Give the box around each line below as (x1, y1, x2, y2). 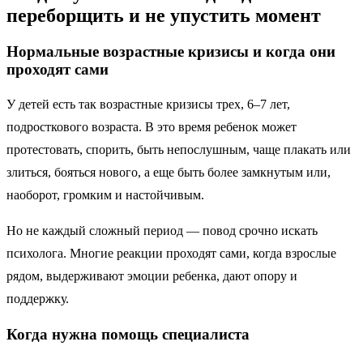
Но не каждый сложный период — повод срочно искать (6, 224, 318, 238)
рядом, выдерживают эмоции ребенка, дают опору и (6, 269, 297, 284)
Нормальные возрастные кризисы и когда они (6, 42, 335, 60)
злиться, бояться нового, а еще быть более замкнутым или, (6, 165, 331, 180)
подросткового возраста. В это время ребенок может (6, 120, 297, 135)
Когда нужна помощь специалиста (6, 326, 250, 344)
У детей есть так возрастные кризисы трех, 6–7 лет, (6, 97, 290, 112)
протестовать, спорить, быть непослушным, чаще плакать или (6, 143, 351, 157)
